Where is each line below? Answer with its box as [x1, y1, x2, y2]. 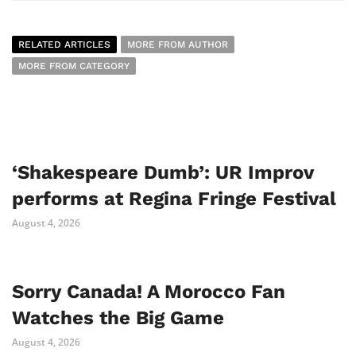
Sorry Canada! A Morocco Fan [12, 281, 285, 303]
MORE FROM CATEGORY [18, 60, 130, 72]
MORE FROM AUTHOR [127, 39, 228, 50]
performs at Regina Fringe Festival [12, 188, 336, 210]
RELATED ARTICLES [18, 39, 110, 50]
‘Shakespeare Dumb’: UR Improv [12, 161, 313, 184]
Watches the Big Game [12, 307, 224, 329]
